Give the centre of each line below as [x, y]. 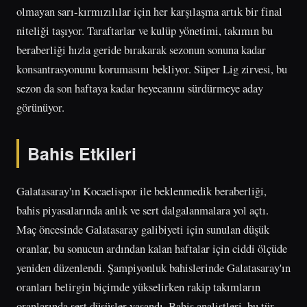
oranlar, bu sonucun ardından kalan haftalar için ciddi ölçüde [152, 249]
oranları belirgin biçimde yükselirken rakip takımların [138, 287]
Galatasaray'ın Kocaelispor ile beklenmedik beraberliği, [142, 191]
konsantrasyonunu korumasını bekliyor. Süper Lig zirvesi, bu [152, 69]
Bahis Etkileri [82, 153]
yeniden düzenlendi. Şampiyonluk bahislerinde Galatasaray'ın [153, 268]
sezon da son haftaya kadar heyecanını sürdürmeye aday [140, 88]
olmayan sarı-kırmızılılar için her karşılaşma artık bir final [149, 11]
